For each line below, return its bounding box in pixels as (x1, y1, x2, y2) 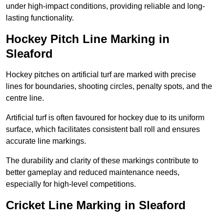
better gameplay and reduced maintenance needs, (6, 168, 179, 177)
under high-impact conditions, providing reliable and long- (6, 2, 205, 11)
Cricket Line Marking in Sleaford (6, 198, 186, 212)
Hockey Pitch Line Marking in (6, 32, 170, 46)
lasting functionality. (6, 14, 74, 22)
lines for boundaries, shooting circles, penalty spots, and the (6, 82, 212, 91)
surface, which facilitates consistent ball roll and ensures (6, 125, 200, 134)
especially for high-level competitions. (6, 180, 136, 189)
